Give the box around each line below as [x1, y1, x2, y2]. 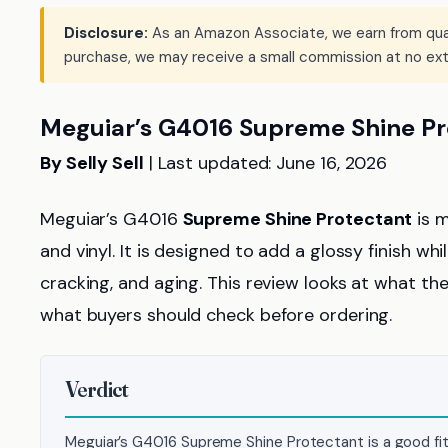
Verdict [65, 375, 129, 403]
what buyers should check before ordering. [40, 303, 393, 327]
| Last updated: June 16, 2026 [143, 151, 388, 175]
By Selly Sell [40, 151, 144, 175]
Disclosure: [64, 23, 148, 43]
